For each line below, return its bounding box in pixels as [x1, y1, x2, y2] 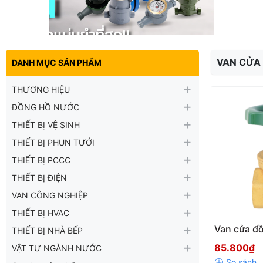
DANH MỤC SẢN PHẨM [12, 57, 102, 68]
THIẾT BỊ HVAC [12, 207, 69, 218]
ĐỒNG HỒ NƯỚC [12, 102, 79, 112]
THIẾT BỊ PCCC [12, 154, 70, 165]
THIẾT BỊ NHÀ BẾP [12, 225, 83, 235]
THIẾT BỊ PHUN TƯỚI [12, 137, 95, 147]
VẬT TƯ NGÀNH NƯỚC [12, 242, 102, 253]
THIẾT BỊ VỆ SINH [12, 119, 80, 130]
